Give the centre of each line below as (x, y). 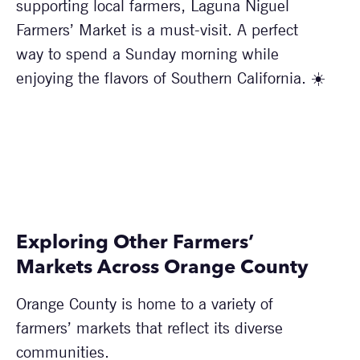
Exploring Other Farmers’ (135, 244)
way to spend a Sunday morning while (147, 54)
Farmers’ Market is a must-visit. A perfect (157, 30)
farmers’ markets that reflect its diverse (149, 328)
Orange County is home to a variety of (145, 304)
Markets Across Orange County (162, 269)
